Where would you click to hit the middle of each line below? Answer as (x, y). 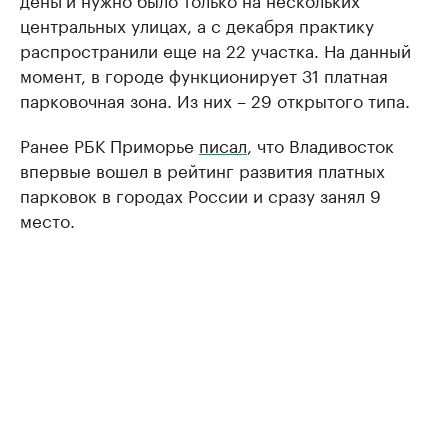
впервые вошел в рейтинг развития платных (202, 169)
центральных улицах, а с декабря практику (197, 24)
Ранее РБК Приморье (109, 144)
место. (47, 219)
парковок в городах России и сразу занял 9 (200, 194)
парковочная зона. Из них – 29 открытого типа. (215, 99)
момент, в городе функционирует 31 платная (204, 74)
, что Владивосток (320, 144)
